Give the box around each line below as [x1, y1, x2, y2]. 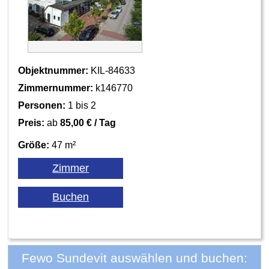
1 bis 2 [65, 100, 97, 111]
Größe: [18, 140, 50, 151]
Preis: [18, 118, 45, 128]
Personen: [18, 100, 66, 111]
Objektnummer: [18, 65, 89, 76]
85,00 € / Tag [60, 118, 116, 128]
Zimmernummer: [18, 83, 94, 94]
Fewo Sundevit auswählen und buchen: [22, 250, 247, 265]
